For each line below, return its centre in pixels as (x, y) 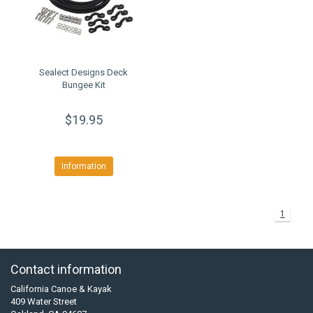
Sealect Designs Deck (83, 72)
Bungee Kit (83, 85)
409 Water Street (44, 301)
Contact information (66, 269)
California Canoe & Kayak (61, 289)
